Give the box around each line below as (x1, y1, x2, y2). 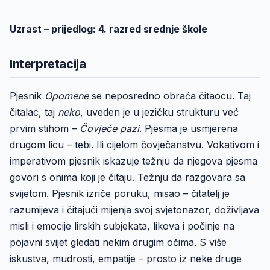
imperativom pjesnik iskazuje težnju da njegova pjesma (10, 155, 257, 167)
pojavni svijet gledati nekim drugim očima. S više (10, 236, 227, 248)
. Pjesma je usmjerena (139, 122, 238, 134)
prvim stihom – (10, 122, 80, 134)
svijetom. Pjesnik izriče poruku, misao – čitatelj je (10, 187, 230, 199)
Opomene (45, 90, 92, 102)
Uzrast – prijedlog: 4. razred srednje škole (10, 23, 207, 35)
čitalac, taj (10, 106, 58, 118)
